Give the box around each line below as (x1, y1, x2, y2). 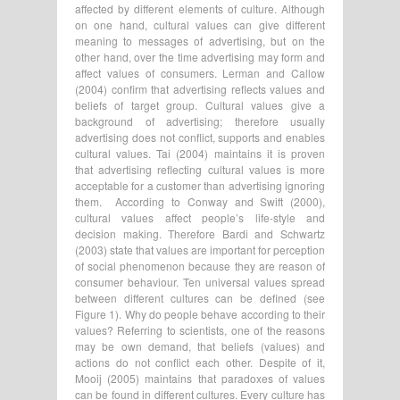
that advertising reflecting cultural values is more (75, 161, 325, 177)
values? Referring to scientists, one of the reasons (75, 321, 325, 337)
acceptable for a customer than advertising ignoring (75, 177, 325, 193)
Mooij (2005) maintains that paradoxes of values (75, 370, 325, 386)
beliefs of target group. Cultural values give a (75, 96, 325, 112)
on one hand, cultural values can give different (75, 16, 325, 32)
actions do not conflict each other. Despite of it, (75, 354, 325, 370)
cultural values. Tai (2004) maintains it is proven (75, 145, 325, 161)
